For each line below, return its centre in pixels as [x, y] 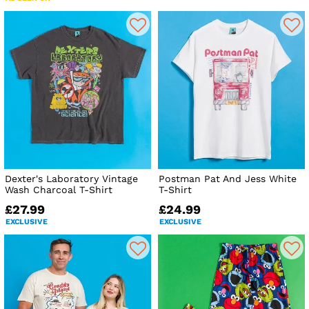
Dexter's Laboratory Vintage [71, 178]
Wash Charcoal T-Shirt [59, 189]
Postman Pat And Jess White [228, 178]
